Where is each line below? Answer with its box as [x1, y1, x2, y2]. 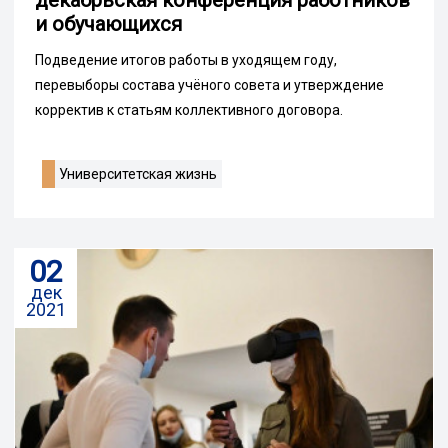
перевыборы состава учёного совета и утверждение [35, 77, 384, 94]
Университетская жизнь [59, 166, 217, 183]
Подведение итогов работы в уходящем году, [35, 52, 337, 69]
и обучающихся [35, 12, 182, 37]
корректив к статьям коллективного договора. [35, 102, 343, 119]
